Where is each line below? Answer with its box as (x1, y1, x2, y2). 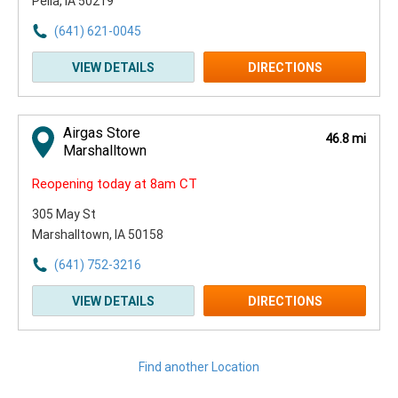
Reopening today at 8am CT (32, 176, 197, 192)
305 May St (32, 207, 96, 221)
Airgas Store (63, 124, 140, 141)
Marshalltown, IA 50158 (32, 227, 163, 242)
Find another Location (139, 360, 259, 374)
